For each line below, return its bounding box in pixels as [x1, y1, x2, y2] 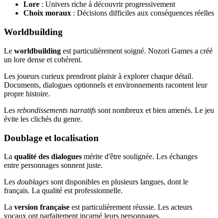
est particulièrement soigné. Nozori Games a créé [61, 46, 213, 55]
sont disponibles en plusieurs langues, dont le [49, 178, 188, 186]
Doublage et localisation [4, 132, 99, 143]
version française [14, 203, 70, 212]
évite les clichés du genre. [4, 114, 82, 123]
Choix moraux [23, 9, 71, 18]
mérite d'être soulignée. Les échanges [82, 152, 198, 161]
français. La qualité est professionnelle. [4, 186, 123, 195]
